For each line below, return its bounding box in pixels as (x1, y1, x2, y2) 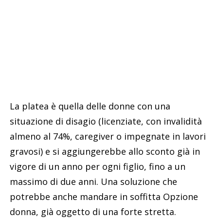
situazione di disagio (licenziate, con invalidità (10, 115, 202, 127)
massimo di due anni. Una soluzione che (10, 175, 177, 187)
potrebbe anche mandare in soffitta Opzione (10, 190, 198, 202)
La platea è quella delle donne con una (10, 100, 170, 112)
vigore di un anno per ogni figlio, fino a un (10, 160, 185, 172)
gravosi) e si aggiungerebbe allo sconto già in (10, 145, 200, 157)
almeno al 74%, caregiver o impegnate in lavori (10, 130, 206, 142)
